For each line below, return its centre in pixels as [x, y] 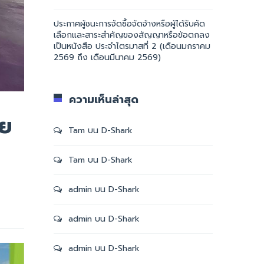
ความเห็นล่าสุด [104, 100]
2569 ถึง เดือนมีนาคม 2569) [107, 57]
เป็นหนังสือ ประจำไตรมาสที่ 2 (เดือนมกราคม [132, 46]
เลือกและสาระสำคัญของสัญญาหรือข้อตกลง [132, 35]
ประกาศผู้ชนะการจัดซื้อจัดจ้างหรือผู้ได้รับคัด [129, 24]
